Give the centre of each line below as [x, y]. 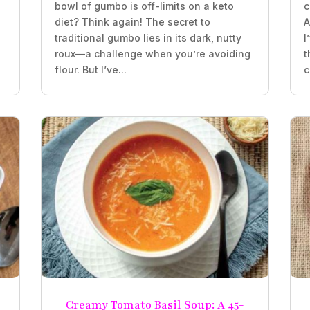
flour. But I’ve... [90, 69]
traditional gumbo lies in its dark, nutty [148, 37]
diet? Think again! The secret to [132, 21]
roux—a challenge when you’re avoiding [152, 53]
